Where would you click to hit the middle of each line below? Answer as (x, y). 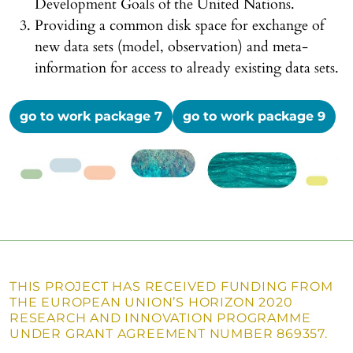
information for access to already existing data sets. (187, 68)
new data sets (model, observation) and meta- (171, 47)
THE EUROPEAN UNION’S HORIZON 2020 (151, 302)
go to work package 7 (91, 116)
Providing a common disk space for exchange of (179, 26)
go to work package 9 (254, 116)
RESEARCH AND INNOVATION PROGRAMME (160, 318)
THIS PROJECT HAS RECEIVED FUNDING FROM (171, 286)
